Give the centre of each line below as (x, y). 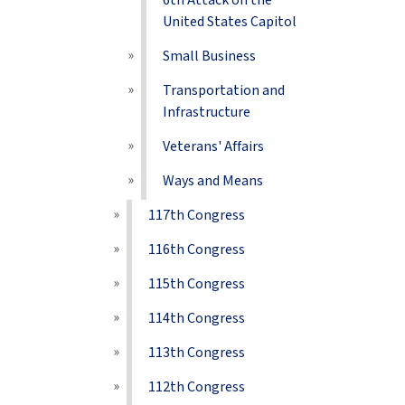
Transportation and (224, 90)
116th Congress (197, 250)
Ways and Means (213, 181)
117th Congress (197, 215)
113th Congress (197, 353)
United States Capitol (230, 22)
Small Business (210, 56)
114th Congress (197, 318)
